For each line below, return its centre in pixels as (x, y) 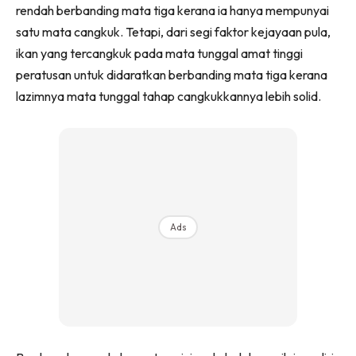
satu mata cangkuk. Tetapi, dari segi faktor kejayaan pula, (173, 31)
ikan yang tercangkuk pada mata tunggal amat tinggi (159, 53)
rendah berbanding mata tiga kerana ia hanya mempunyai (172, 10)
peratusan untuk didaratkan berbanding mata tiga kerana (172, 74)
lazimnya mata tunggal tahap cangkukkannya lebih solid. (168, 96)
